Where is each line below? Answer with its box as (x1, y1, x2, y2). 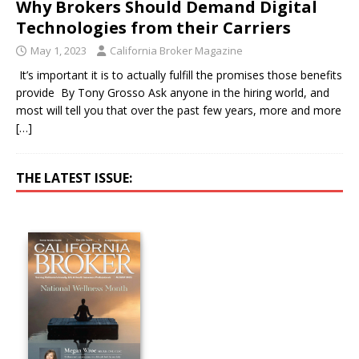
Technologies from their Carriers (16, 16, 291, 38)
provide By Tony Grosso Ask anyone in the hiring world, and (16, 84, 329, 100)
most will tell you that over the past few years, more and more (16, 102, 341, 118)
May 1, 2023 (30, 42, 87, 58)
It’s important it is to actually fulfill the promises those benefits (16, 67, 342, 83)
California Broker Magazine (110, 42, 243, 58)
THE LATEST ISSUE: (16, 168, 132, 187)
